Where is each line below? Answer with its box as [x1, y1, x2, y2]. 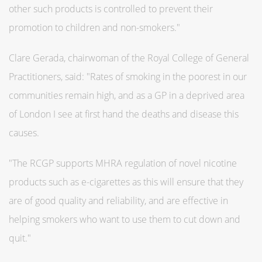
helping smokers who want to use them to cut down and [9, 212, 240, 226]
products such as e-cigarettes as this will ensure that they [9, 175, 243, 188]
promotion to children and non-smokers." [9, 20, 180, 34]
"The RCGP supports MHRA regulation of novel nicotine [9, 156, 237, 170]
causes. [9, 126, 39, 139]
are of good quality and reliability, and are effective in [9, 194, 228, 207]
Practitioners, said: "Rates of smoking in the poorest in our [9, 70, 247, 83]
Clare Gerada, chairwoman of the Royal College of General [9, 51, 249, 64]
